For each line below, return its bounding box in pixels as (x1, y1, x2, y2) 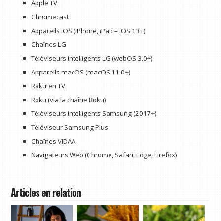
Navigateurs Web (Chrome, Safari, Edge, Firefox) (31, 150, 177, 159)
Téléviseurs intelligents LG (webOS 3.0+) (31, 53, 153, 63)
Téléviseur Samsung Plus (31, 122, 108, 132)
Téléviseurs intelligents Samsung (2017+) (31, 109, 157, 118)
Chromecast (31, 12, 69, 21)
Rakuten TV (31, 81, 65, 90)
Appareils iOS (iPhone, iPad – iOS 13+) (31, 26, 146, 35)
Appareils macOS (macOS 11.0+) (31, 67, 131, 76)
